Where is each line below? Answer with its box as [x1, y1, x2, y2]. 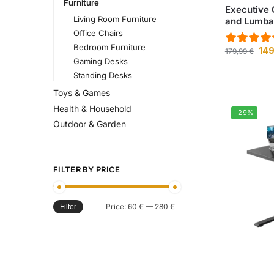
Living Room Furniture [73, 13, 157, 24]
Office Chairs [73, 28, 124, 38]
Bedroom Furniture [73, 42, 146, 52]
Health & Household [53, 103, 131, 114]
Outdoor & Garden [53, 119, 126, 130]
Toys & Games [53, 87, 110, 98]
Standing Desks [73, 70, 133, 81]
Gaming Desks [73, 56, 128, 67]
